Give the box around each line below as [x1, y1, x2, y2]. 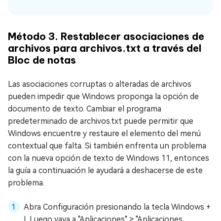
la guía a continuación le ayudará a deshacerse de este [8, 166, 203, 176]
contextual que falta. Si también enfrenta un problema [8, 141, 206, 151]
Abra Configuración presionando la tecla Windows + [24, 202, 211, 212]
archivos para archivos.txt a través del [8, 42, 201, 55]
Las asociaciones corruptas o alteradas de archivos [8, 79, 191, 89]
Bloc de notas [8, 54, 76, 67]
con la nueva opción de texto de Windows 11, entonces [8, 153, 209, 163]
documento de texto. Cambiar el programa [8, 104, 161, 114]
